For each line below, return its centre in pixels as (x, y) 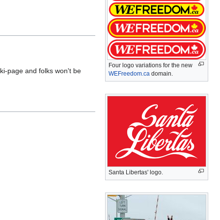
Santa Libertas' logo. (136, 173)
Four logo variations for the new (151, 65)
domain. (161, 73)
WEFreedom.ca (129, 73)
